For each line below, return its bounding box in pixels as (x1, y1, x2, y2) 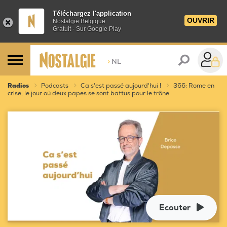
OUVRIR (187, 16, 214, 24)
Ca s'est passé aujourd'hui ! (81, 82, 161, 90)
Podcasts (41, 82, 68, 90)
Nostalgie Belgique (53, 18, 105, 25)
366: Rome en (173, 82, 214, 90)
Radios (8, 82, 29, 90)
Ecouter (159, 202, 191, 213)
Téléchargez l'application (53, 10, 131, 17)
